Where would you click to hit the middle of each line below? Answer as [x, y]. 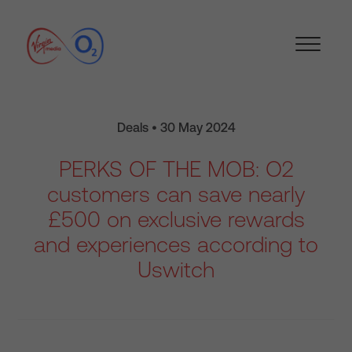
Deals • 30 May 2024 [176, 127]
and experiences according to [176, 244]
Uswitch [176, 269]
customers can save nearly [176, 194]
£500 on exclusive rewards [176, 219]
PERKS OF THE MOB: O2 [176, 169]
